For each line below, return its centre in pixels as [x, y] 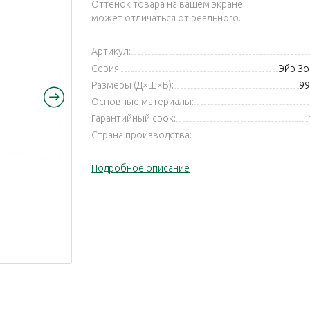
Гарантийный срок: [134, 119]
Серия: [107, 69]
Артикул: [111, 51]
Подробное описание [141, 168]
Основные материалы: [143, 102]
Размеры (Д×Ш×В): [133, 85]
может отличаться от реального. [166, 18]
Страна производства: [142, 135]
